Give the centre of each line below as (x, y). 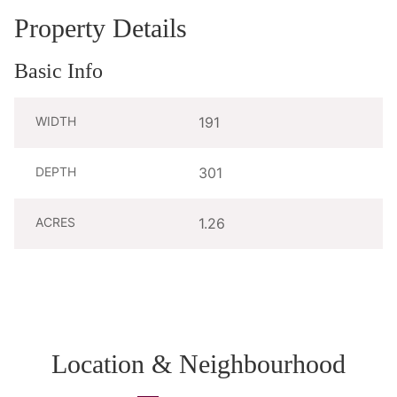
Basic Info (58, 70)
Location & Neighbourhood (198, 363)
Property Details (101, 27)
